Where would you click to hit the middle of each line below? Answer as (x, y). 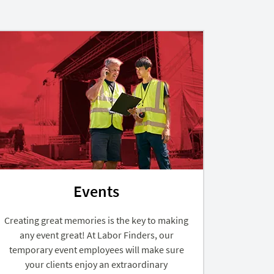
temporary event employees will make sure (96, 249)
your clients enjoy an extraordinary (97, 264)
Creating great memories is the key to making (97, 220)
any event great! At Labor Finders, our (96, 235)
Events (97, 191)
